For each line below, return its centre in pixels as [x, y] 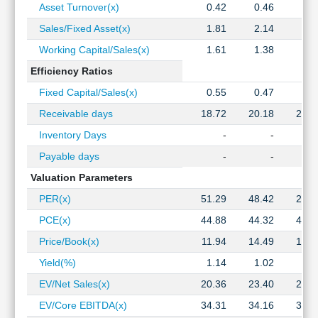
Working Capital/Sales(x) [90, 50]
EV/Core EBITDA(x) [78, 305]
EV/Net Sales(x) [70, 284]
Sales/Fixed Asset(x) [80, 28]
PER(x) [50, 199]
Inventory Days [68, 135]
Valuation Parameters [81, 177]
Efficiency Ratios [71, 71]
